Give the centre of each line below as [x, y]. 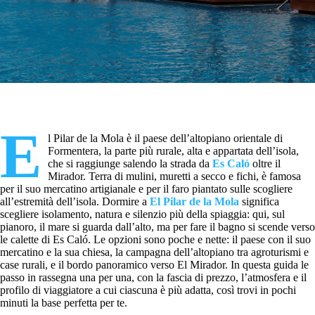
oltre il [265, 163]
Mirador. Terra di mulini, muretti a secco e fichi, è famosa [174, 176]
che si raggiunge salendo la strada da [130, 163]
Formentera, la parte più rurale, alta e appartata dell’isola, [173, 151]
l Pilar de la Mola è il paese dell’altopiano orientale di [165, 138]
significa [259, 201]
